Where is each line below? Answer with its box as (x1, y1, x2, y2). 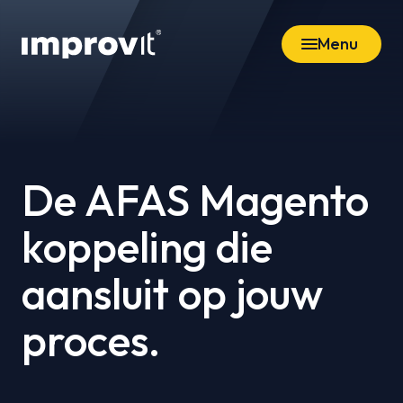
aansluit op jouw (22, 266, 323, 320)
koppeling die (22, 219, 273, 273)
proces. (22, 313, 160, 367)
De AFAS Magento (22, 173, 369, 227)
